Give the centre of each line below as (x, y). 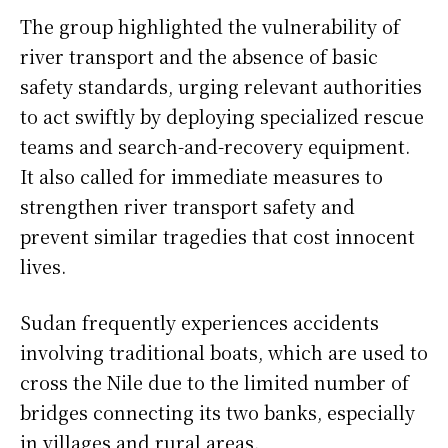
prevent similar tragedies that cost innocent (217, 235)
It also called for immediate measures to (201, 175)
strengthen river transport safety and (187, 205)
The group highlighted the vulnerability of (210, 25)
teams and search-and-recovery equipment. (215, 145)
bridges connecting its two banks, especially (217, 411)
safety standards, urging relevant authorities (221, 85)
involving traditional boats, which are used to (224, 351)
